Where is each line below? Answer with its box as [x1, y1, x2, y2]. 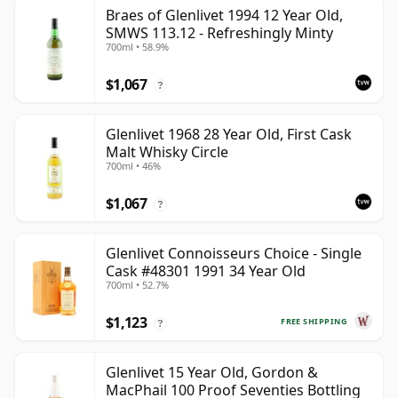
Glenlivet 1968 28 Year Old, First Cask [106, 124, 352, 145]
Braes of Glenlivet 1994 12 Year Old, [106, 5, 343, 26]
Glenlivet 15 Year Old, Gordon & [106, 362, 318, 383]
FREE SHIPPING [281, 314, 347, 327]
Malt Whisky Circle [106, 142, 228, 163]
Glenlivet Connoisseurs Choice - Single [106, 243, 362, 264]
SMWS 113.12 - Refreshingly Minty [106, 23, 333, 44]
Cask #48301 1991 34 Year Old [106, 261, 306, 282]
